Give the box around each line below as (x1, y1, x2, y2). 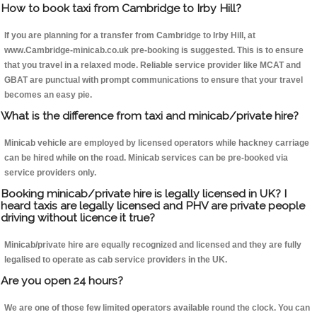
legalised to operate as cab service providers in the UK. (4, 255, 227, 265)
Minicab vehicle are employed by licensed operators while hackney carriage (4, 138, 309, 149)
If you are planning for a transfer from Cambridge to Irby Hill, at (4, 30, 255, 41)
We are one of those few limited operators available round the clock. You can (4, 303, 310, 313)
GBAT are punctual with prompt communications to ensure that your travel (4, 75, 303, 86)
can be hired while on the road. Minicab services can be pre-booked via (4, 153, 288, 163)
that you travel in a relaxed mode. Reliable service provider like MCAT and (4, 60, 301, 71)
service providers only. (4, 168, 96, 178)
